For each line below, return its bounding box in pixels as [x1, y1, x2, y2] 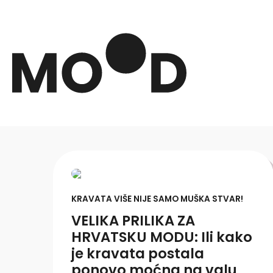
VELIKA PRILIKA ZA [71, 211, 195, 230]
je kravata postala [71, 244, 204, 263]
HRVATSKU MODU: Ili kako [71, 227, 252, 247]
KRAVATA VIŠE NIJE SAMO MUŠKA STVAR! [71, 193, 243, 205]
